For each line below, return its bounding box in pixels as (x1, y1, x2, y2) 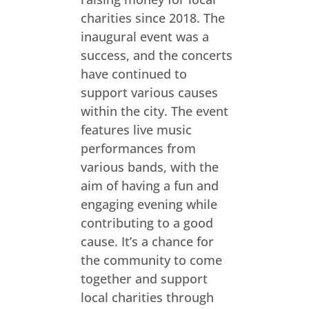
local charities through (80, 289, 214, 306)
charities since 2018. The (80, 10, 225, 26)
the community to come (80, 252, 222, 268)
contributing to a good (80, 215, 213, 231)
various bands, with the (80, 159, 219, 175)
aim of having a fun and (80, 177, 219, 194)
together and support (80, 270, 208, 287)
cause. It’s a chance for (80, 233, 214, 250)
